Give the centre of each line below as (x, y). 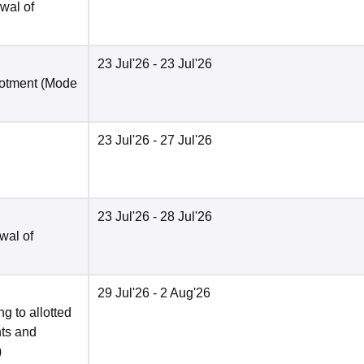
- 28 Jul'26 (181, 217)
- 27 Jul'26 (181, 141)
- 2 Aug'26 (180, 293)
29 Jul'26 (123, 293)
